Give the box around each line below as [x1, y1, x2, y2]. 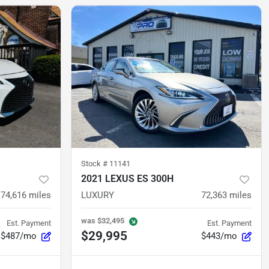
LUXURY [81, 190, 114, 201]
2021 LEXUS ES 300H [81, 173, 174, 185]
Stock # [81, 159, 109, 169]
